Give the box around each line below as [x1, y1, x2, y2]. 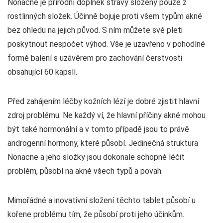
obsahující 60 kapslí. [7, 67, 77, 77]
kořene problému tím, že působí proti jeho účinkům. [7, 209, 184, 219]
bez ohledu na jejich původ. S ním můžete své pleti [7, 25, 183, 35]
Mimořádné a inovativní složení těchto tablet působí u [7, 195, 196, 205]
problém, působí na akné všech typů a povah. [7, 166, 163, 176]
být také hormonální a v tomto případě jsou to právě [7, 124, 189, 134]
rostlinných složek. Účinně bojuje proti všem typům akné [7, 11, 202, 21]
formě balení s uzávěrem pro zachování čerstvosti [7, 53, 182, 63]
